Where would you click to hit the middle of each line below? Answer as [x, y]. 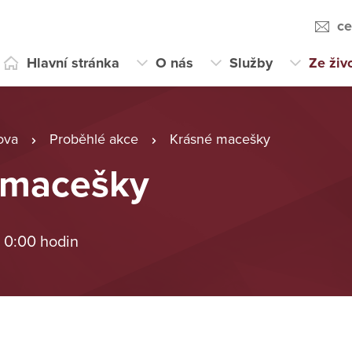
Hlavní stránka [73, 62]
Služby [251, 62]
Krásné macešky [220, 139]
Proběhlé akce [94, 139]
